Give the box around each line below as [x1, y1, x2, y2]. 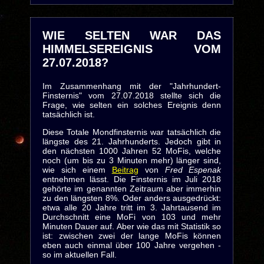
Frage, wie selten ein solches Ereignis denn [42, 100, 222, 110]
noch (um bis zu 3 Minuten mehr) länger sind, [42, 156, 222, 165]
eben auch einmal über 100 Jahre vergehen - [42, 240, 222, 250]
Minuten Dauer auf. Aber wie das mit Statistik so [42, 222, 222, 231]
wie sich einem [42, 165, 112, 174]
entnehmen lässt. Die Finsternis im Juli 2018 [42, 174, 222, 184]
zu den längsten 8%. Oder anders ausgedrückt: [42, 193, 222, 203]
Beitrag [111, 165, 138, 174]
